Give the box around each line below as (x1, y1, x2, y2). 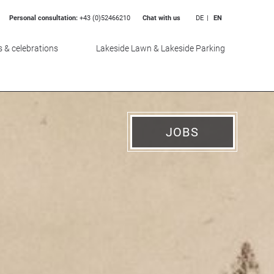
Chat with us (143, 14, 180, 23)
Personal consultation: (9, 14, 80, 23)
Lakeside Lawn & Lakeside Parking (96, 43, 225, 53)
